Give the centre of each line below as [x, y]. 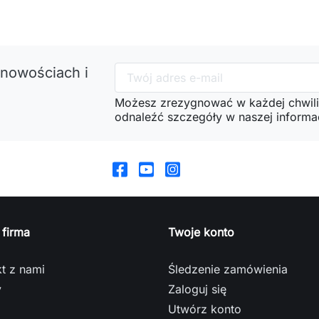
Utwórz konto [205, 309]
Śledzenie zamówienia [228, 269]
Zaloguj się [197, 289]
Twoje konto [201, 232]
